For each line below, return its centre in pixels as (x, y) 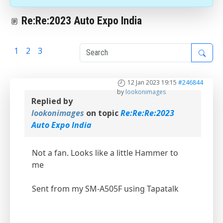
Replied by (52, 101)
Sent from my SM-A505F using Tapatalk (105, 189)
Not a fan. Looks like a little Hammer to (105, 153)
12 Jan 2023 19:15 (152, 83)
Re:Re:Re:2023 (147, 113)
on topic (102, 113)
